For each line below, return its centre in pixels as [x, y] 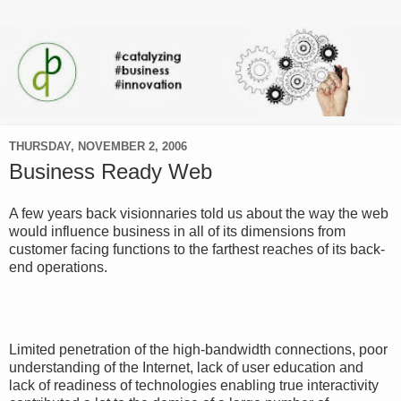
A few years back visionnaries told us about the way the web [199, 214]
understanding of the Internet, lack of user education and [186, 368]
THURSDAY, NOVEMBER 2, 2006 [98, 147]
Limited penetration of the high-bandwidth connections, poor [198, 350]
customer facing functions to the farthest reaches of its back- [197, 250]
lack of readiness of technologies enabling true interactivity [194, 386]
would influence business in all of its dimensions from [177, 232]
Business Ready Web [111, 171]
